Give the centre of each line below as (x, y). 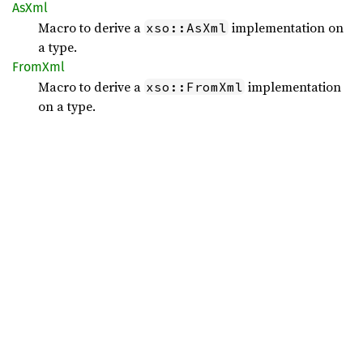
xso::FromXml (194, 87)
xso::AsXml (186, 28)
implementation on (286, 28)
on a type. (67, 106)
